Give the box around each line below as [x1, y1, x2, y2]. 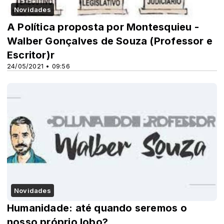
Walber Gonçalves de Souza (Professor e [7, 34, 212, 47]
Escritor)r [7, 48, 55, 61]
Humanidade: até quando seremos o [7, 201, 187, 214]
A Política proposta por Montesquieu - [7, 20, 199, 33]
